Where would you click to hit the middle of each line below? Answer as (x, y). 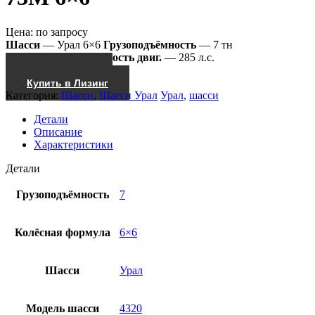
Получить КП (59, 70)
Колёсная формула (62, 232)
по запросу (62, 32)
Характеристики (73, 144)
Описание (58, 131)
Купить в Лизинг (67, 83)
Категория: (33, 95)
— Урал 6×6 (70, 44)
